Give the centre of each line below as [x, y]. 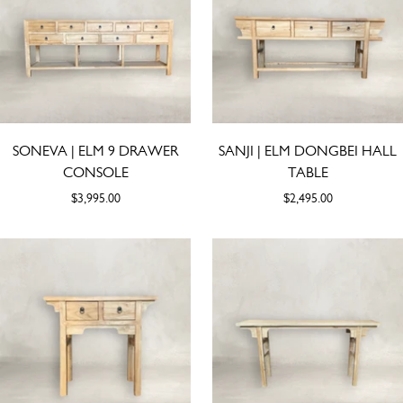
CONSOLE [95, 172]
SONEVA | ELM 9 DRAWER [95, 150]
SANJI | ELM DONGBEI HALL [308, 150]
